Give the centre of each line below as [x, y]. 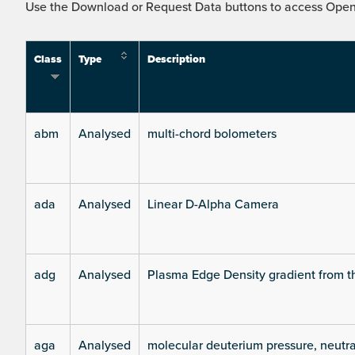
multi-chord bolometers [212, 134]
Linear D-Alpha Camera [213, 205]
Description [176, 60]
